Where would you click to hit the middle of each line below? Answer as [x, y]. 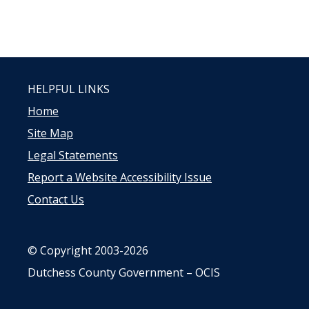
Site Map [50, 133]
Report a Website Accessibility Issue [120, 177]
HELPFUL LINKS [69, 89]
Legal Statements [73, 155]
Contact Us [56, 199]
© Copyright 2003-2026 [88, 250]
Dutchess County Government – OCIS [124, 272]
